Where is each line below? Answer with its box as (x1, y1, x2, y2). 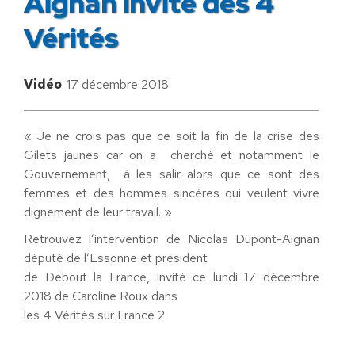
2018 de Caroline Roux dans (24, 287, 181, 304)
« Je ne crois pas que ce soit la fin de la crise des (24, 127, 319, 144)
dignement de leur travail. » (24, 203, 172, 220)
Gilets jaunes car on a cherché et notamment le (24, 146, 319, 163)
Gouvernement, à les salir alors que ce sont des (24, 165, 319, 182)
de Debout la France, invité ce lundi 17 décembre (24, 268, 319, 285)
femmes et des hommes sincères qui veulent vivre (24, 184, 319, 201)
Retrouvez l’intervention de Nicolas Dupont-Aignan (24, 230, 319, 247)
